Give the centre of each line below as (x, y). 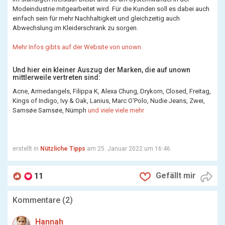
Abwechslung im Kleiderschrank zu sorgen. (76, 28)
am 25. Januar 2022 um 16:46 (128, 149)
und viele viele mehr (116, 110)
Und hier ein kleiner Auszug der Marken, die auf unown (101, 70)
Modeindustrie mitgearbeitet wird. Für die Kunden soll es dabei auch (111, 9)
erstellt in (26, 149)
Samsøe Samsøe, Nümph (50, 110)
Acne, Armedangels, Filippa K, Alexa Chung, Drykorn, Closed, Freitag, (112, 91)
